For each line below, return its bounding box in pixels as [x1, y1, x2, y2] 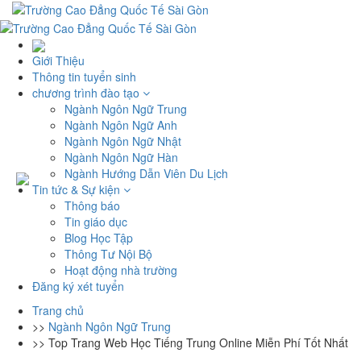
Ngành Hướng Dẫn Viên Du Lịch [64, 164, 228, 181]
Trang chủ [32, 301, 84, 318]
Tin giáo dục [64, 213, 127, 230]
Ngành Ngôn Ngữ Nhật [64, 132, 181, 149]
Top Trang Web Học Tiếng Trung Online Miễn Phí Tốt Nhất [48, 334, 348, 351]
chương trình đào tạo [32, 84, 143, 101]
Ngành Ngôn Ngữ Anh [64, 116, 177, 133]
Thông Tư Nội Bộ [64, 245, 152, 262]
